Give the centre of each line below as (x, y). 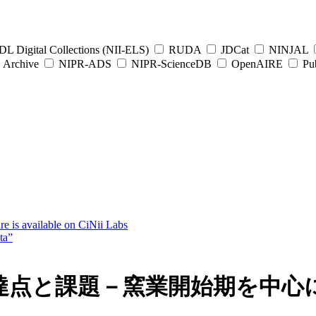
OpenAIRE (257, 64)
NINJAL (288, 50)
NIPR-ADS (85, 64)
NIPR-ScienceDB (171, 64)
